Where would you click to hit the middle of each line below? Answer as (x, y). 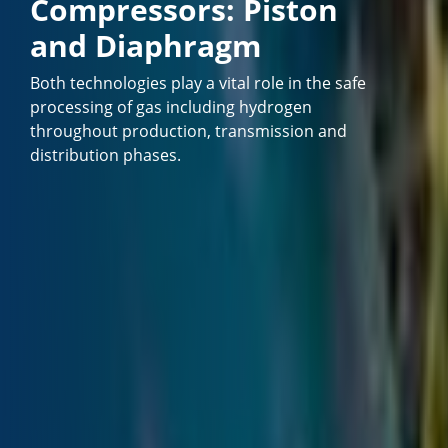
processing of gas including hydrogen (171, 107)
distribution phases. (106, 155)
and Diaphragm (146, 45)
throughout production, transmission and (189, 131)
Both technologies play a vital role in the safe (198, 83)
